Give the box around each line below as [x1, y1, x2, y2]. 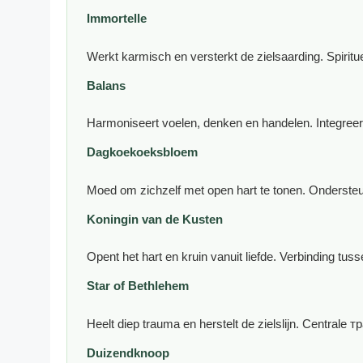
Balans [87, 78, 126, 92]
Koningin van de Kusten [87, 211, 223, 226]
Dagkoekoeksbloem [87, 145, 198, 160]
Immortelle [87, 11, 147, 26]
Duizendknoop [87, 345, 169, 360]
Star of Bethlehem [87, 279, 189, 293]
